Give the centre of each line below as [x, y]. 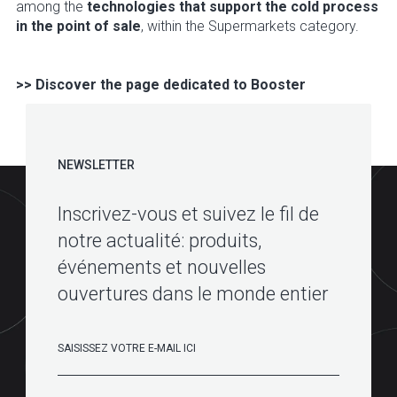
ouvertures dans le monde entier [193, 294]
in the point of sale [78, 27]
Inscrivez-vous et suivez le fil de [188, 214]
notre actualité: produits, [160, 241]
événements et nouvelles [162, 268]
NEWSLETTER [96, 165]
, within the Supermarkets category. [250, 27]
